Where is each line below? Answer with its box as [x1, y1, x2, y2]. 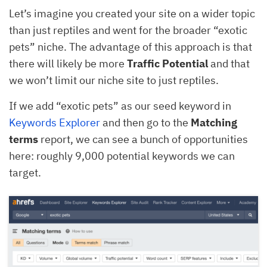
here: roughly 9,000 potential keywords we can [9, 148, 235, 163]
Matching [191, 115, 237, 129]
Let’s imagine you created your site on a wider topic [9, 6, 255, 20]
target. [9, 165, 41, 179]
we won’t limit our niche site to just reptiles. [9, 73, 219, 87]
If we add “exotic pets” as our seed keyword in [9, 98, 231, 113]
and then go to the [100, 115, 191, 129]
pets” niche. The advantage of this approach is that [9, 39, 252, 54]
